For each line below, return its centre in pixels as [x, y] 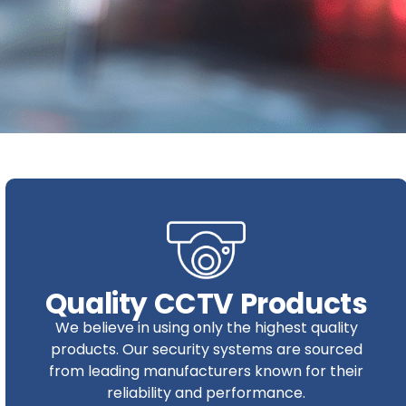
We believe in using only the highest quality [206, 327]
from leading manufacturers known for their [207, 371]
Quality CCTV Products [206, 303]
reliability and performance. [207, 392]
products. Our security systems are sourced [206, 349]
